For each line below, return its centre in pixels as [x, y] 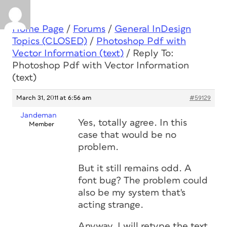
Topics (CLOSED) [50, 41]
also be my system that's [132, 193]
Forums [89, 29]
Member [41, 124]
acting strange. [111, 205]
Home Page [38, 29]
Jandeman [38, 115]
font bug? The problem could [143, 181]
